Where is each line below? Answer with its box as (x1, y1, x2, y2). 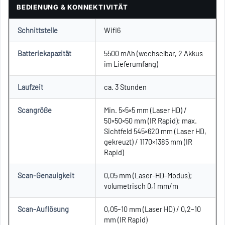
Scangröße (18, 105, 52, 115)
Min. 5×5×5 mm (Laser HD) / (104, 105, 187, 115)
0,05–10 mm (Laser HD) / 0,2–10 (104, 204, 201, 213)
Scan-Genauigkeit (18, 170, 74, 180)
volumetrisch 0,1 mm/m (104, 181, 178, 190)
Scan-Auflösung (18, 204, 69, 213)
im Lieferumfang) (104, 59, 158, 68)
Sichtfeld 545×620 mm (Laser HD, (104, 126, 206, 136)
